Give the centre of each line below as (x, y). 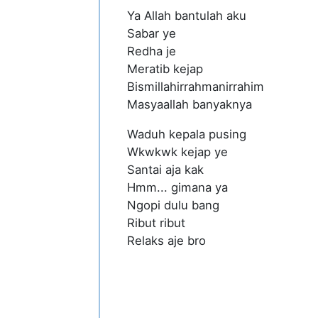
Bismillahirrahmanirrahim (196, 87)
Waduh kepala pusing (187, 134)
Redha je (152, 51)
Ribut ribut (157, 223)
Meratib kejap (165, 69)
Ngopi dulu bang (174, 205)
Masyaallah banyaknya (190, 105)
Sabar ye (152, 34)
